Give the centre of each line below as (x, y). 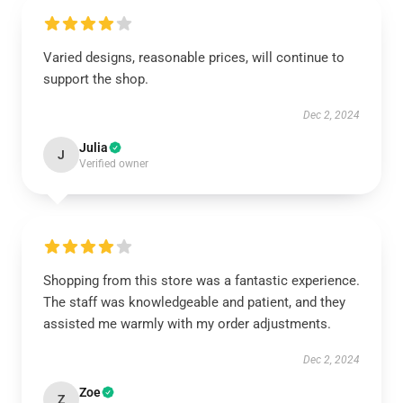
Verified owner (114, 164)
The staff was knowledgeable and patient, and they (194, 302)
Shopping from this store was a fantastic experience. (201, 281)
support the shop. (96, 79)
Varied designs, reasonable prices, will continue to (194, 58)
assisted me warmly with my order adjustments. (187, 324)
